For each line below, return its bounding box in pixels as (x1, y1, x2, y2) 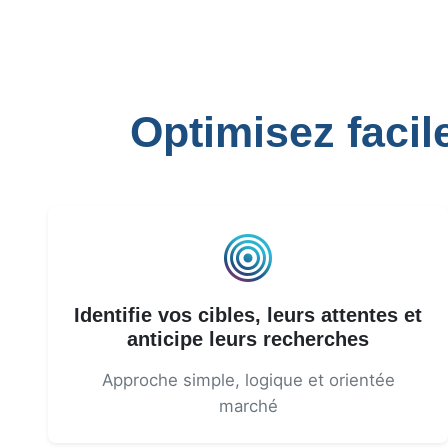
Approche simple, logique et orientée (101, 370, 395, 390)
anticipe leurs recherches (127, 328, 369, 350)
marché (218, 396, 278, 416)
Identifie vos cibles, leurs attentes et (74, 304, 422, 326)
